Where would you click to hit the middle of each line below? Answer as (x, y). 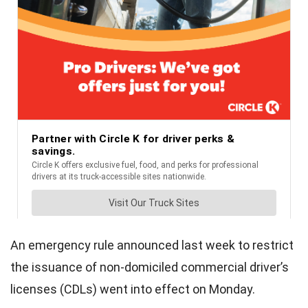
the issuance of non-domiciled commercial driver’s (150, 267)
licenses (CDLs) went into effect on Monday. (133, 289)
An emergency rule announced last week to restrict (152, 245)
